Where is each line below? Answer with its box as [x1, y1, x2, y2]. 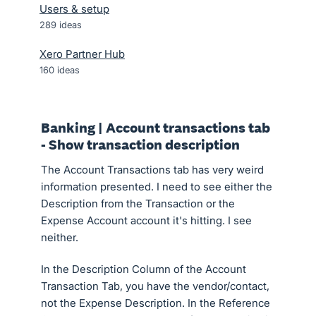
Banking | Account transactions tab [41, 119, 270, 137]
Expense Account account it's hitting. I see [41, 214, 252, 227]
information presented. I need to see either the [41, 180, 272, 193]
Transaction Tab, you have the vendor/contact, [41, 279, 269, 293]
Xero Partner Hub [39, 47, 125, 61]
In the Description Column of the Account [41, 262, 246, 276]
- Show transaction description [41, 135, 240, 154]
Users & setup [39, 2, 109, 16]
